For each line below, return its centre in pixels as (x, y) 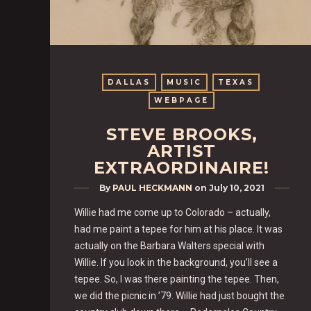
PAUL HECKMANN (152, 187)
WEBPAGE (182, 100)
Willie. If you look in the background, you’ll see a (176, 262)
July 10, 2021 (236, 187)
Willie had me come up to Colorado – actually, (173, 212)
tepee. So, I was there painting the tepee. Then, (177, 279)
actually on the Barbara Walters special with (169, 245)
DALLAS (129, 82)
